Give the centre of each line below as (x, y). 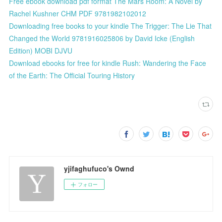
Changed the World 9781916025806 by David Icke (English (102, 38)
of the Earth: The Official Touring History (72, 75)
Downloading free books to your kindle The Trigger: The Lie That (111, 26)
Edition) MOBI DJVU (41, 50)
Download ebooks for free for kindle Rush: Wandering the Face (108, 63)
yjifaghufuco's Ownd (99, 168)
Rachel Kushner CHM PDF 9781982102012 (78, 13)
